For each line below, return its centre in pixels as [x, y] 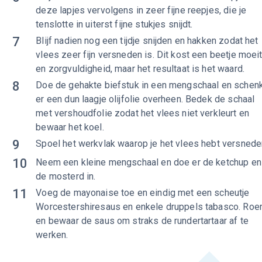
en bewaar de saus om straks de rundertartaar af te [142, 221]
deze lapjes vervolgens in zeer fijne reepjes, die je [141, 10]
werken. [52, 235]
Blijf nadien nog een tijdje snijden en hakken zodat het [147, 41]
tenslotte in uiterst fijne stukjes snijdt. [114, 24]
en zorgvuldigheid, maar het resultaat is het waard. [140, 69]
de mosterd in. [66, 176]
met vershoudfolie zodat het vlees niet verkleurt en [142, 113]
